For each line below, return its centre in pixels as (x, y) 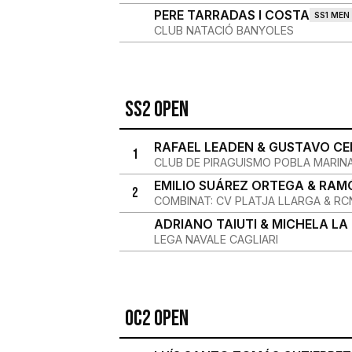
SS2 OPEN (156, 110)
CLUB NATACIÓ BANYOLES (224, 30)
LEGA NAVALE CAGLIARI (216, 239)
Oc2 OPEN (156, 319)
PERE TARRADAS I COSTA (231, 15)
